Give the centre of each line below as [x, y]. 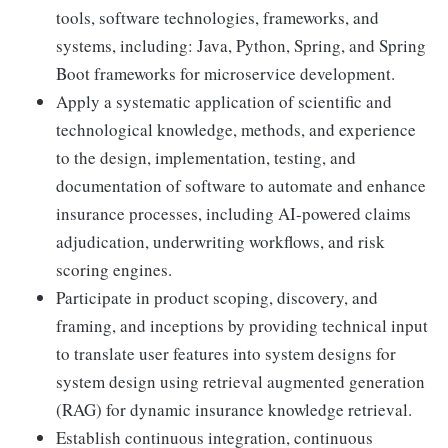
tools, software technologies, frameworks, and [217, 18]
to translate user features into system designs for [226, 354]
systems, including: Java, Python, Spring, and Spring [241, 46]
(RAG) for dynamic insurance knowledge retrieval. [234, 410]
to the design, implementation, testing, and [206, 158]
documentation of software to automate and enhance [241, 186]
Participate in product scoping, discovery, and [217, 298]
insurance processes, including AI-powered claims [233, 214]
